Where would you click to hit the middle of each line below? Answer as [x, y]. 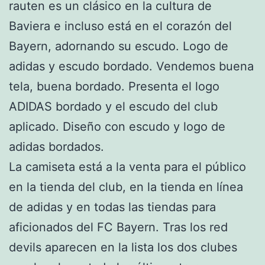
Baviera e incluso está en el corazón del [120, 26]
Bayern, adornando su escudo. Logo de [119, 46]
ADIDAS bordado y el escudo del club [113, 107]
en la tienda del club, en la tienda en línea [126, 187]
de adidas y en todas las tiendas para [112, 207]
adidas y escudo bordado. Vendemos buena [131, 67]
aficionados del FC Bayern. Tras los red [118, 227]
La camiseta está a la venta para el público [127, 167]
